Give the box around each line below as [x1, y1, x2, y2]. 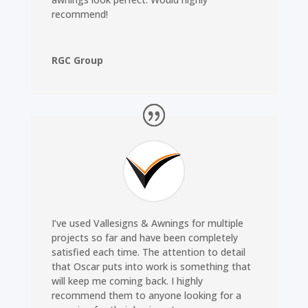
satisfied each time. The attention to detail [51, 245, 245, 259]
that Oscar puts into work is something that [51, 260, 251, 274]
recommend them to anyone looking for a [51, 289, 241, 302]
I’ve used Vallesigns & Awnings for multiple [51, 217, 243, 230]
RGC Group [51, 54, 103, 67]
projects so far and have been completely [51, 231, 238, 245]
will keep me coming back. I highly [51, 274, 203, 288]
